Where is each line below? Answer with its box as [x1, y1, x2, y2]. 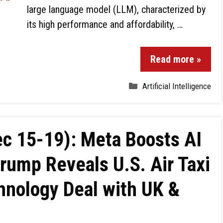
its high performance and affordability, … [27, 18, 183, 30]
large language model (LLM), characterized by [27, 3, 206, 15]
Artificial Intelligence [142, 81, 211, 91]
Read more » [150, 53, 201, 65]
